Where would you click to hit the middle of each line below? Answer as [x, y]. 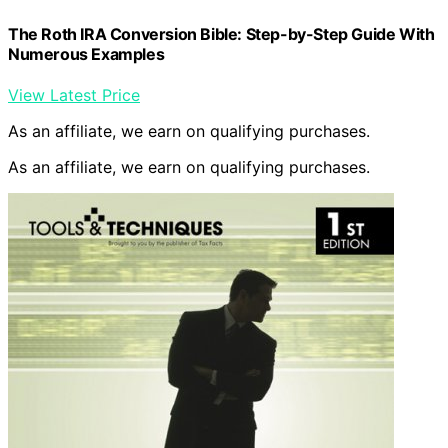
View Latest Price [74, 95]
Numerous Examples [86, 54]
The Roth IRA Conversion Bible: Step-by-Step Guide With [221, 34]
